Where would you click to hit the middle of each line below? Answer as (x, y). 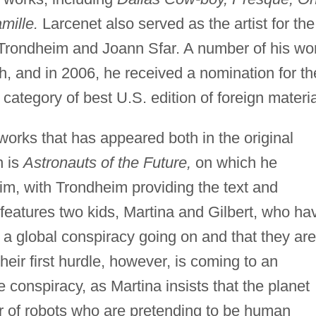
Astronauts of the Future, (107, 162)
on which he (234, 162)
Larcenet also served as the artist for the (176, 23)
